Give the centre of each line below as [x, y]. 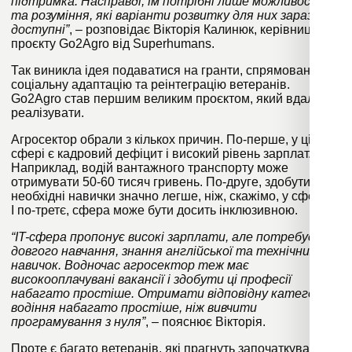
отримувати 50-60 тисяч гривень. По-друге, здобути [161, 182]
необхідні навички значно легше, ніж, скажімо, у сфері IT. [176, 196]
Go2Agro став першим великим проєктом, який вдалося [173, 99]
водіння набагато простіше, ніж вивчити [134, 308]
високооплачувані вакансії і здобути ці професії [151, 280]
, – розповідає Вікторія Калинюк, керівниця [194, 30]
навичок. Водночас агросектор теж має [130, 266]
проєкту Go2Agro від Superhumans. [113, 44]
